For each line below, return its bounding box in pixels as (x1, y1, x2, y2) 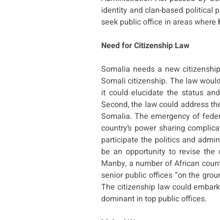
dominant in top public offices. (101, 193, 207, 205)
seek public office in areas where (101, 16, 218, 28)
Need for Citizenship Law (101, 40, 190, 52)
